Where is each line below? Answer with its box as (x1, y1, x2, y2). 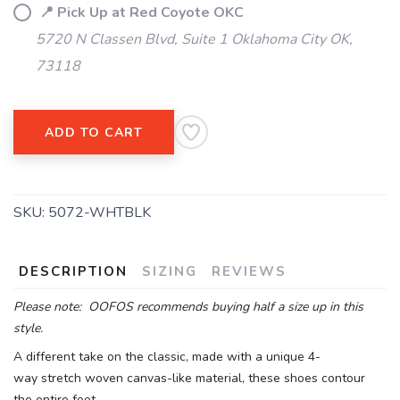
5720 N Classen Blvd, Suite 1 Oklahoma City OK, (36, 29, 353, 49)
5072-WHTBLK (48, 203, 151, 222)
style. (13, 320, 43, 337)
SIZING (142, 262, 197, 280)
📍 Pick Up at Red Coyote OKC (36, 3, 244, 22)
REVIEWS (212, 262, 287, 280)
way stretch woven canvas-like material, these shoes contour (13, 370, 365, 387)
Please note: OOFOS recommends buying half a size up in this (13, 298, 363, 315)
